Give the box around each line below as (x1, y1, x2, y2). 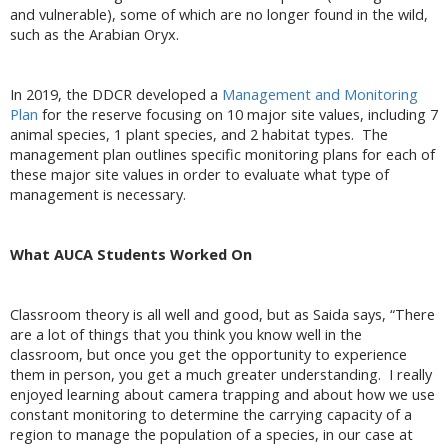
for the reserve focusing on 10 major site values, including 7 (38, 105, 438, 125)
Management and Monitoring (222, 85, 418, 105)
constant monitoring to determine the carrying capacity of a (10, 405, 412, 425)
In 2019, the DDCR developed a (10, 85, 222, 105)
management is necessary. (10, 185, 190, 205)
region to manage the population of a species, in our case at (10, 425, 413, 445)
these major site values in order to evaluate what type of (10, 165, 389, 185)
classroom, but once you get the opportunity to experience (10, 345, 407, 365)
